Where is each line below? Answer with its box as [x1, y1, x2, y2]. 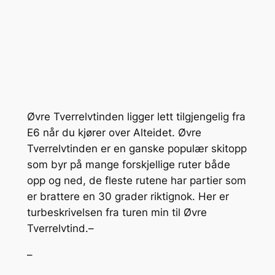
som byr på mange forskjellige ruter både [26, 158, 230, 171]
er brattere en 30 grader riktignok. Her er [26, 190, 229, 203]
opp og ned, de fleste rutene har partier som [26, 174, 246, 187]
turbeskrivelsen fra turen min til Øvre [26, 206, 207, 219]
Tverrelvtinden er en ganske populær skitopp [26, 142, 247, 155]
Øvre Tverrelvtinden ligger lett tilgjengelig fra [26, 110, 246, 123]
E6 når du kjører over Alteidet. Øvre [26, 126, 201, 139]
